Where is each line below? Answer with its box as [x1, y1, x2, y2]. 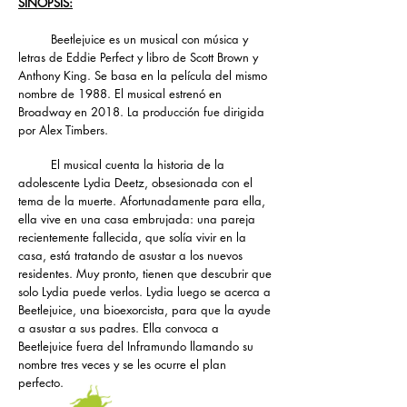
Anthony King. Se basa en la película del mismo [18, 67, 267, 84]
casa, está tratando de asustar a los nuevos [18, 247, 243, 263]
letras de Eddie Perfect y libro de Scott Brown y [18, 49, 258, 65]
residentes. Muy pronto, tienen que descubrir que [18, 265, 272, 282]
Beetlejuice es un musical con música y [18, 31, 248, 47]
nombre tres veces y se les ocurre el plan [18, 356, 226, 372]
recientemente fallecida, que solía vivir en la [18, 229, 246, 245]
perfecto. [18, 374, 64, 391]
